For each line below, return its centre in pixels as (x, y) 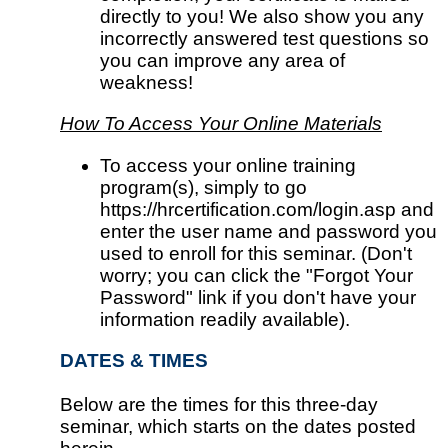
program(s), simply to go (203, 187)
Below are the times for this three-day (219, 404)
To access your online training (228, 165)
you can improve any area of (222, 61)
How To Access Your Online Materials (221, 124)
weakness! (146, 83)
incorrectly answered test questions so (264, 39)
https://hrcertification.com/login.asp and (267, 209)
